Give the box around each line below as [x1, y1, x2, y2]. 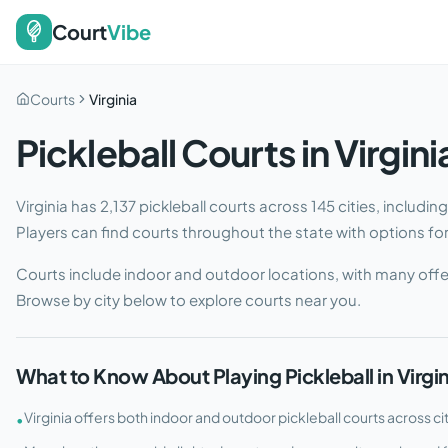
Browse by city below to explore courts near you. [16, 290, 361, 309]
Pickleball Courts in [16, 130, 335, 175]
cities [335, 196, 376, 215]
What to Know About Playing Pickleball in [16, 363, 397, 388]
